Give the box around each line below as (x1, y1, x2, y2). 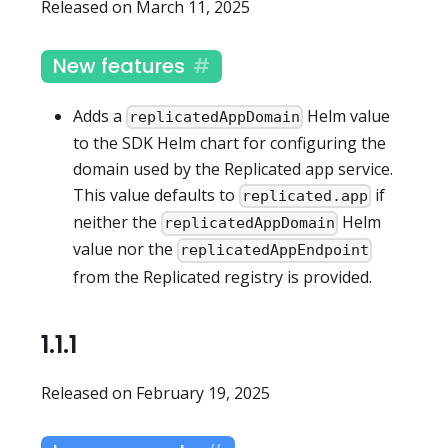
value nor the (73, 238, 177, 261)
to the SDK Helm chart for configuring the (73, 131, 386, 154)
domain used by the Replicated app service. (73, 157, 393, 180)
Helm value (303, 104, 391, 127)
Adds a (73, 104, 126, 127)
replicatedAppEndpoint (180, 241, 370, 260)
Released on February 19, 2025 (41, 381, 270, 404)
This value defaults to (73, 183, 239, 206)
